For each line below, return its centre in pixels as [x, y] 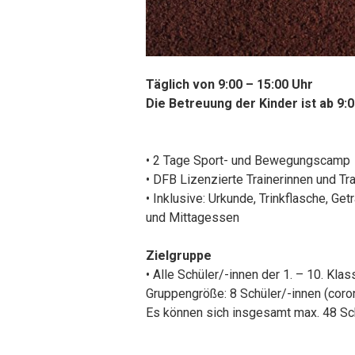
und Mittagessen [193, 218]
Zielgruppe [179, 256]
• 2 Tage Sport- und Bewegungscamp [248, 161]
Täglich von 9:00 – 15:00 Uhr [229, 85]
